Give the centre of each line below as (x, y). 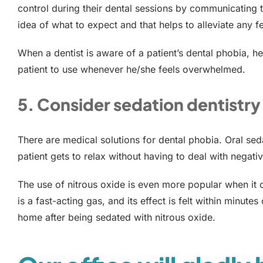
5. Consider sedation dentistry (139, 104)
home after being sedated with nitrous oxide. (117, 217)
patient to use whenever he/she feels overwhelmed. (131, 69)
